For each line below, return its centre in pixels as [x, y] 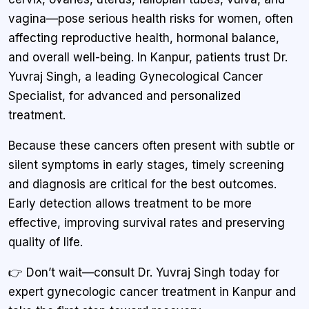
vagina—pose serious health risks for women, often [151, 18]
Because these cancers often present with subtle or [151, 145]
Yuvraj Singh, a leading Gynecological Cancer [136, 76]
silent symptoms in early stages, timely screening [146, 165]
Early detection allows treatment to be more [130, 203]
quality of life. [46, 242]
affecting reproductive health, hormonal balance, [144, 38]
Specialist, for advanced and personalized [124, 96]
